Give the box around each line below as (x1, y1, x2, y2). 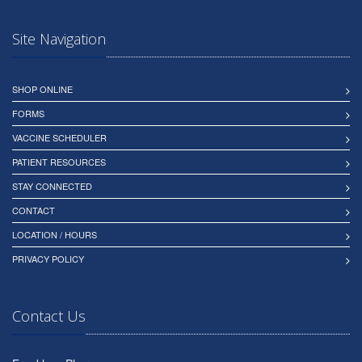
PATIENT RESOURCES (12, 155, 106, 169)
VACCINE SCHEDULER (12, 131, 107, 145)
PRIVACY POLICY (12, 252, 84, 266)
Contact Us (12, 306, 86, 326)
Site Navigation (12, 29, 106, 49)
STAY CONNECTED (12, 179, 92, 193)
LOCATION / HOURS (12, 228, 97, 242)
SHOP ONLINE (12, 82, 73, 96)
